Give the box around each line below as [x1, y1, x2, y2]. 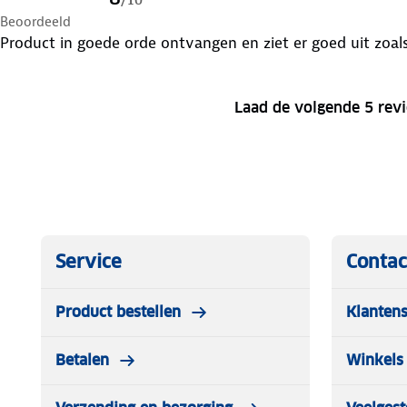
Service [55, 249, 122, 273]
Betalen [55, 350, 109, 370]
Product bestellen [55, 302, 181, 322]
